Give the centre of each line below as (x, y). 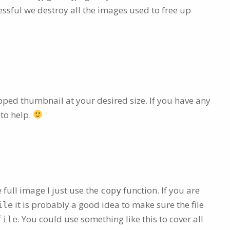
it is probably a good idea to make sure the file (108, 204)
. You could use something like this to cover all (110, 219)
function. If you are (160, 190)
